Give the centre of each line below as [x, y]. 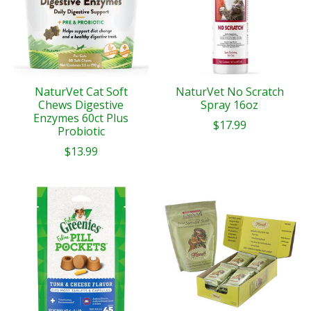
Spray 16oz [230, 104]
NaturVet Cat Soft [81, 91]
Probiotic [81, 131]
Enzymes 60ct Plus [81, 118]
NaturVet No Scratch [229, 91]
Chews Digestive [81, 104]
